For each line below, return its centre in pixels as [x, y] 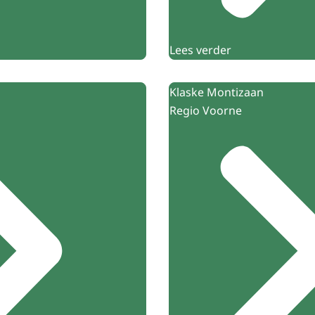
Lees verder [200, 50]
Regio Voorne [206, 110]
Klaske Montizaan [217, 92]
